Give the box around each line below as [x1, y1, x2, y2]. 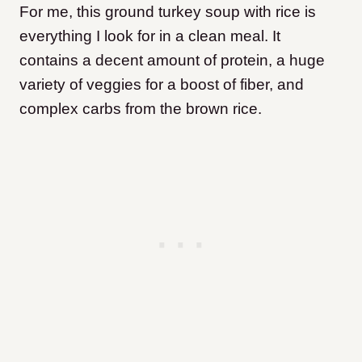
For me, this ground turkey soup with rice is [19, 3, 316, 20]
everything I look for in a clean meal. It [19, 27, 280, 44]
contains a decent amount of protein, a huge [19, 52, 325, 69]
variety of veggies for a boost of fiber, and [19, 76, 304, 93]
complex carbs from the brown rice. [19, 100, 266, 117]
